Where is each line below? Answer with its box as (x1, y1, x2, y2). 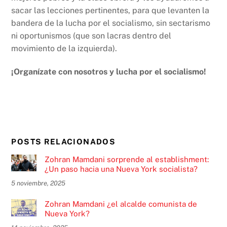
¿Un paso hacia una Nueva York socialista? (44, 164, 198, 173)
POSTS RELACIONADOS (11, 137, 116, 146)
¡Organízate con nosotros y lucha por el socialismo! (11, 67, 207, 77)
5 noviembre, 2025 (11, 179, 66, 187)
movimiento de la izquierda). (11, 44, 118, 54)
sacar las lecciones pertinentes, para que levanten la (11, 6, 210, 16)
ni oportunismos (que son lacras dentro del (11, 31, 172, 41)
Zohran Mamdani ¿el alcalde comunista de (44, 199, 197, 208)
